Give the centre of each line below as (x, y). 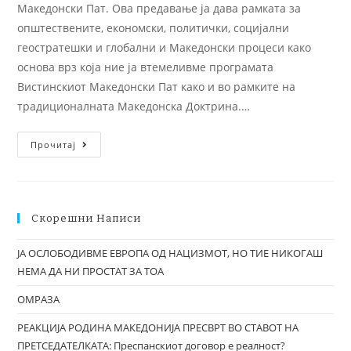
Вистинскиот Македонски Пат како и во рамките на (157, 87)
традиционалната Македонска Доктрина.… (134, 106)
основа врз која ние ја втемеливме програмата (146, 67)
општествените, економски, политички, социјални (154, 28)
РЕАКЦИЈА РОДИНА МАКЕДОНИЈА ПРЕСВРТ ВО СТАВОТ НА (158, 327)
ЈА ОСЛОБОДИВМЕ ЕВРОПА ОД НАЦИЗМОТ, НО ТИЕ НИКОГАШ (170, 253)
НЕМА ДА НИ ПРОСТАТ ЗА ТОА (91, 271)
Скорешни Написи (87, 218)
